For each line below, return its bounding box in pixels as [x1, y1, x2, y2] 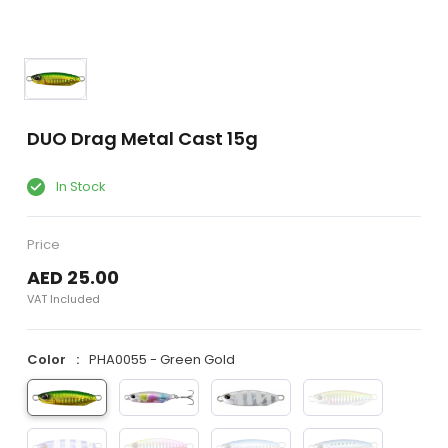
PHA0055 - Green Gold [88, 350, 235, 370]
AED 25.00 [26, 265, 119, 291]
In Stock [52, 177, 106, 196]
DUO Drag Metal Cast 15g [26, 126, 258, 151]
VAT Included [26, 291, 100, 308]
